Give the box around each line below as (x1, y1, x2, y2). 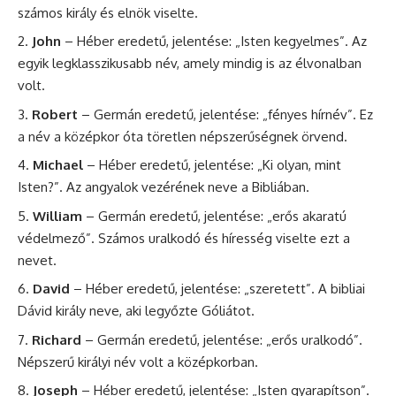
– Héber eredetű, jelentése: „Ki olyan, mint (83, 156, 341, 174)
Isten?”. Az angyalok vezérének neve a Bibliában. (18, 179, 309, 196)
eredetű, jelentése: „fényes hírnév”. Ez (141, 105, 373, 123)
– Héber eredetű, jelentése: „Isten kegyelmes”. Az (61, 33, 367, 50)
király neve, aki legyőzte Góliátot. (52, 302, 255, 320)
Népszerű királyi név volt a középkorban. (18, 353, 258, 370)
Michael (33, 156, 83, 174)
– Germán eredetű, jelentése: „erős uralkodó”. (81, 331, 362, 348)
